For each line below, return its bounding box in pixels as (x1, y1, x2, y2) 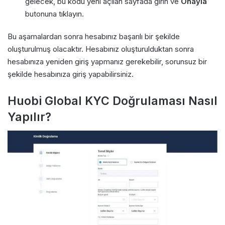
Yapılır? (8, 109, 51, 124)
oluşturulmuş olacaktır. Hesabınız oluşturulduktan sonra (8, 44, 194, 54)
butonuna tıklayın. (25, 9, 84, 19)
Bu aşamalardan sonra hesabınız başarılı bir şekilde (8, 31, 180, 41)
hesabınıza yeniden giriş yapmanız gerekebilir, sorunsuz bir (8, 56, 207, 66)
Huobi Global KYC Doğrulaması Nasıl (8, 93, 217, 108)
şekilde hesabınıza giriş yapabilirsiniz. (8, 69, 134, 79)
